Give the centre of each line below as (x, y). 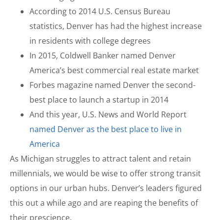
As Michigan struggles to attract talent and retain (100, 158)
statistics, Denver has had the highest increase (116, 26)
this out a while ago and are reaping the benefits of (104, 203)
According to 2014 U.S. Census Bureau (100, 11)
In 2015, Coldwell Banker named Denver (103, 55)
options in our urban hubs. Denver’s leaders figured (106, 188)
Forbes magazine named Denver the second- (112, 85)
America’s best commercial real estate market (114, 70)
